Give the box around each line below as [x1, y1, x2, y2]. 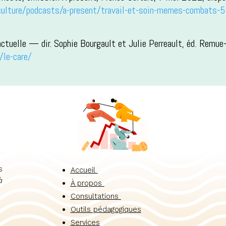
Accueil [70, 165, 98, 175]
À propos [70, 178, 104, 188]
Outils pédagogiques [70, 204, 141, 214]
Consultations [70, 191, 121, 201]
